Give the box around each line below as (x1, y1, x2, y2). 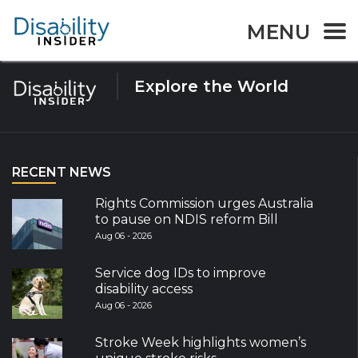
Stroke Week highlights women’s (95, 335, 307, 351)
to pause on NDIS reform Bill (95, 212, 279, 228)
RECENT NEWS (12, 165, 111, 181)
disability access (95, 281, 193, 297)
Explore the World (134, 77, 288, 97)
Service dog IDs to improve (95, 265, 267, 281)
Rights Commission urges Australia (95, 196, 314, 212)
